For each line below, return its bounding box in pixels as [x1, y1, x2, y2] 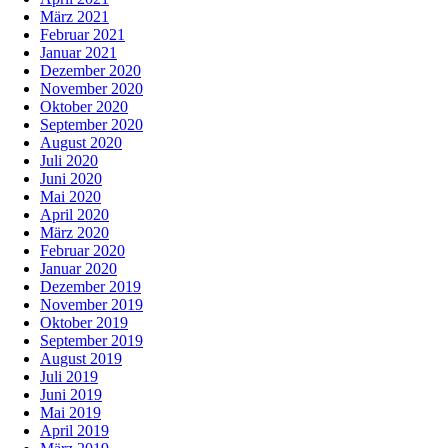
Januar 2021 [40, 44, 117, 62]
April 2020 [40, 206, 109, 224]
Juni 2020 [40, 170, 102, 188]
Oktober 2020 [40, 98, 128, 116]
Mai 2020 [40, 188, 101, 206]
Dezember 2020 [40, 62, 141, 80]
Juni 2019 [40, 386, 102, 404]
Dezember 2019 [40, 278, 141, 296]
